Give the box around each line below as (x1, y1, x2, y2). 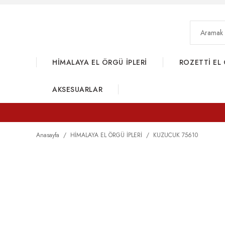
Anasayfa (36, 131, 59, 140)
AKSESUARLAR (52, 84, 103, 94)
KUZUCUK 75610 (153, 131, 198, 140)
